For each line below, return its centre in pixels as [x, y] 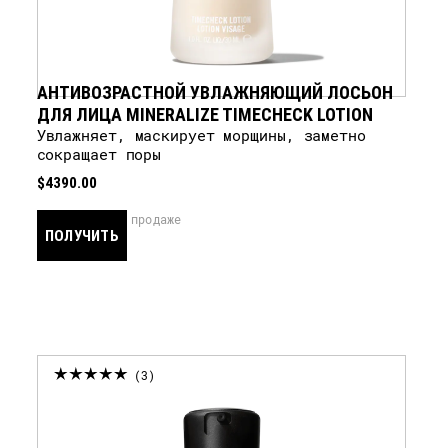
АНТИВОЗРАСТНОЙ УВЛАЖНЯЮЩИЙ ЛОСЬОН [215, 92]
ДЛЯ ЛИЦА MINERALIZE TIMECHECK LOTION [205, 114]
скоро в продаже [127, 219]
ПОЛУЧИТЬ [81, 235]
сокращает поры [99, 154]
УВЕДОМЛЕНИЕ [88, 285]
